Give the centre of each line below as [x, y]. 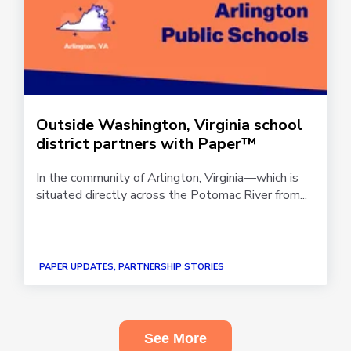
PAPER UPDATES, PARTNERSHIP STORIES [132, 267]
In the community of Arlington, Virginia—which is [167, 177]
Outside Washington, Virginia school [169, 125]
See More [175, 338]
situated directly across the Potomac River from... [172, 195]
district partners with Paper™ [146, 143]
